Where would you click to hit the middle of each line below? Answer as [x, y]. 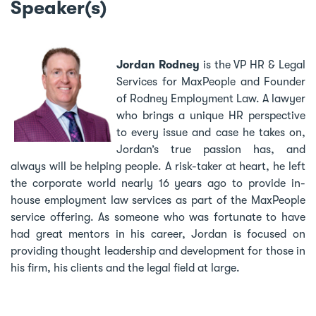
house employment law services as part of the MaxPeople [158, 200]
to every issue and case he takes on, [211, 132]
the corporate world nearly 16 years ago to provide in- [158, 183]
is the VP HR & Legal [253, 65]
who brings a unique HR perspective [211, 115]
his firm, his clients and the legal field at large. [125, 268]
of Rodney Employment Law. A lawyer [211, 98]
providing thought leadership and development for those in [158, 251]
